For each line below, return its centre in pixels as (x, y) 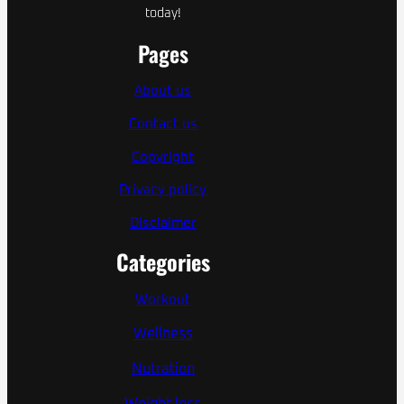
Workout (163, 299)
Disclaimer (163, 224)
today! (163, 13)
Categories (163, 261)
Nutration (163, 369)
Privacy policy (163, 190)
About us (163, 91)
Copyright (163, 157)
